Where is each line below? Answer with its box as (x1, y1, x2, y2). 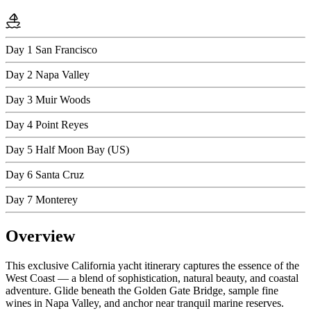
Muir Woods (35, 94, 90, 106)
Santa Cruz (35, 169, 84, 181)
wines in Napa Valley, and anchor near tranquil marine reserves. (6, 296, 284, 309)
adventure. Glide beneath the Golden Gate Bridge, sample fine (6, 284, 278, 296)
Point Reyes (35, 119, 88, 131)
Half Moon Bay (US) (35, 144, 129, 156)
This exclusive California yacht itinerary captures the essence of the (6, 259, 299, 271)
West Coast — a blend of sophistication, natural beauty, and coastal (6, 271, 299, 284)
